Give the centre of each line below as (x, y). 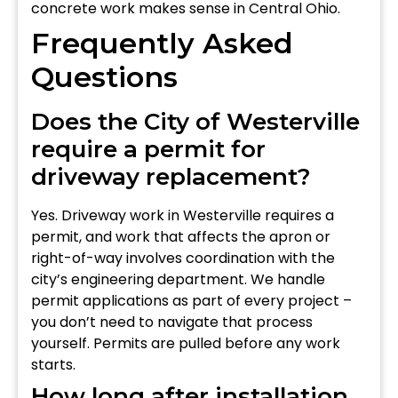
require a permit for (148, 149)
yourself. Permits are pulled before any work (186, 343)
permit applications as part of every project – (191, 300)
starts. (53, 364)
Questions (104, 76)
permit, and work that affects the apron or (181, 236)
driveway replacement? (171, 176)
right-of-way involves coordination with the (183, 258)
